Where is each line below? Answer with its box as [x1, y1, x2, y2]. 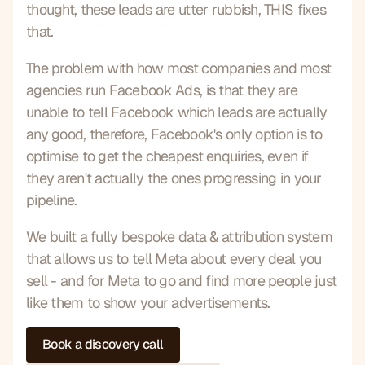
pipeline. [26, 190, 77, 209]
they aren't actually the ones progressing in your [26, 168, 322, 187]
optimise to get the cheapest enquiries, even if [26, 146, 309, 165]
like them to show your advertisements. [26, 292, 270, 312]
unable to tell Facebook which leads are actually [26, 102, 328, 121]
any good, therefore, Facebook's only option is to [26, 124, 323, 143]
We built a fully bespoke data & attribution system [26, 226, 332, 246]
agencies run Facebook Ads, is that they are [26, 80, 298, 99]
